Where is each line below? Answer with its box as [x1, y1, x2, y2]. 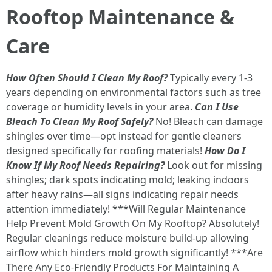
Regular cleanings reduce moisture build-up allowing [6, 231, 249, 245]
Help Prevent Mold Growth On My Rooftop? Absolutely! [6, 217, 259, 230]
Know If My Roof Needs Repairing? [6, 158, 165, 172]
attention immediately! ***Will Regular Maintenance [6, 202, 246, 216]
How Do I [205, 144, 245, 157]
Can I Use [195, 100, 239, 114]
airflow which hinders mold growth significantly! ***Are [6, 246, 263, 259]
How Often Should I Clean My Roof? [6, 71, 168, 84]
